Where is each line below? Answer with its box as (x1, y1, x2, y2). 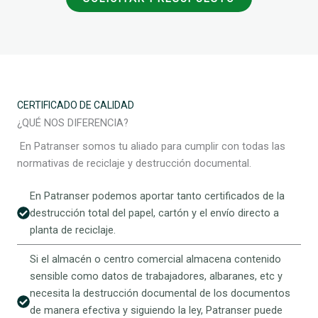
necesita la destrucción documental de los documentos (30, 287, 290, 300)
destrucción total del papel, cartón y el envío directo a (30, 207, 279, 220)
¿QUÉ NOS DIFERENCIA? (17, 116, 128, 130)
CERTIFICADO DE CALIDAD (17, 99, 134, 111)
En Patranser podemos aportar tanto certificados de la (30, 190, 285, 203)
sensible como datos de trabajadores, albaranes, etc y (30, 270, 283, 283)
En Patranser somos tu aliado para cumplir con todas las (17, 140, 285, 153)
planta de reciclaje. (30, 224, 119, 237)
